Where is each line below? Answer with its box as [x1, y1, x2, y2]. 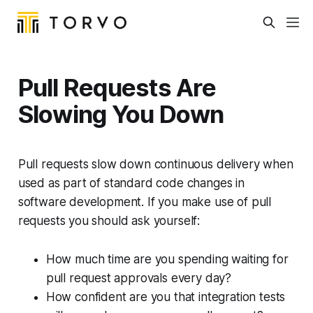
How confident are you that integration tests [45, 289, 286, 304]
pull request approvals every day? [45, 270, 232, 285]
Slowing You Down [17, 99, 224, 129]
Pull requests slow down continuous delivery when [17, 156, 293, 171]
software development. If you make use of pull [17, 194, 272, 209]
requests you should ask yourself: [17, 213, 201, 228]
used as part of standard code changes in [17, 175, 245, 190]
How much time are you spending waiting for [45, 252, 289, 266]
